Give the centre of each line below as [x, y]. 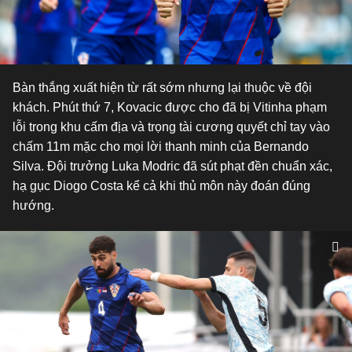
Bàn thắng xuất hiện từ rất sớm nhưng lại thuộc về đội [162, 88]
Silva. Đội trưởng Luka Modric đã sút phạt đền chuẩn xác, [172, 166]
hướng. [33, 205]
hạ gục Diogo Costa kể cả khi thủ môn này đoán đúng [161, 186]
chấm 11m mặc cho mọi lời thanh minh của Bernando [161, 147]
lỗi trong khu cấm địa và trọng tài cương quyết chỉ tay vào [171, 127]
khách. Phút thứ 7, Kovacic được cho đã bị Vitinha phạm [170, 107]
